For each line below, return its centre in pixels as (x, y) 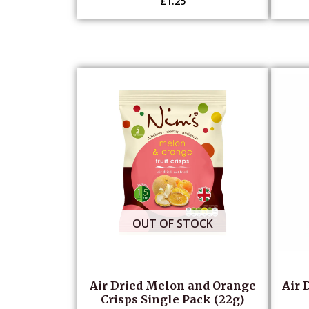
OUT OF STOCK (172, 223)
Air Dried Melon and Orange (172, 286)
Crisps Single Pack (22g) (173, 300)
